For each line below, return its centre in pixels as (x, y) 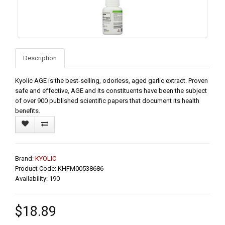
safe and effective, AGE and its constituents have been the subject (111, 90)
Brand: (25, 158)
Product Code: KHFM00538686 (59, 168)
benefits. (28, 110)
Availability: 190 (37, 178)
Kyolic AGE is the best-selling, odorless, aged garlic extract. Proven (111, 80)
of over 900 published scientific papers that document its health (107, 100)
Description (40, 58)
